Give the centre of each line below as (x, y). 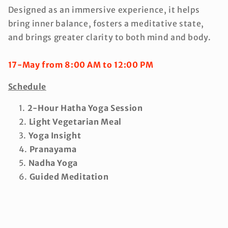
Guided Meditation (69, 177)
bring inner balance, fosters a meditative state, (106, 23)
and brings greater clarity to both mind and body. (109, 37)
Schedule (27, 87)
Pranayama (53, 150)
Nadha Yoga (53, 163)
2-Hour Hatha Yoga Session (85, 108)
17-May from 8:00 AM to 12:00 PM (81, 65)
